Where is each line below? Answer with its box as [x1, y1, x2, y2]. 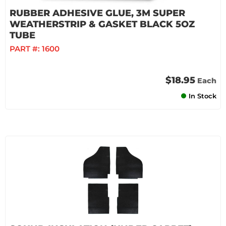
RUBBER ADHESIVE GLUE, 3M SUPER [10, 8, 185, 19]
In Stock [189, 92, 216, 100]
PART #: [10, 44, 42, 53]
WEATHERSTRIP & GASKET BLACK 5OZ [10, 19, 195, 30]
